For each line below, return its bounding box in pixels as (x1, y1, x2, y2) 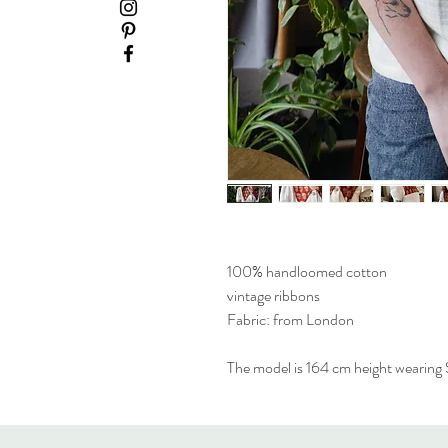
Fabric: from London (227, 308, 354, 331)
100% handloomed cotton (227, 260, 387, 283)
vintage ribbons (227, 284, 320, 307)
